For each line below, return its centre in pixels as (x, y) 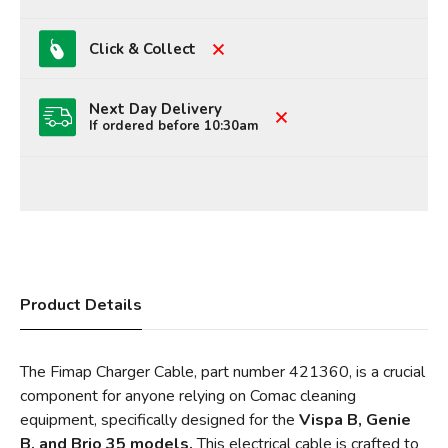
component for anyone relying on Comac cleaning (188, 395)
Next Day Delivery (156, 108)
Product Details (81, 304)
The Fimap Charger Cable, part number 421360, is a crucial (222, 371)
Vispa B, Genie (355, 419)
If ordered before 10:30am (174, 125)
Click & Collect (143, 48)
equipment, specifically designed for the (159, 419)
